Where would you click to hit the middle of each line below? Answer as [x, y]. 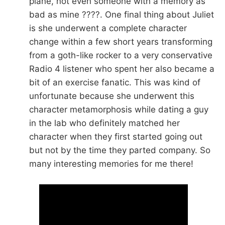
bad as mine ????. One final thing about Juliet [121, 14]
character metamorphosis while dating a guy [119, 109]
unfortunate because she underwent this [111, 96]
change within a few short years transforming [121, 41]
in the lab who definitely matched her [104, 123]
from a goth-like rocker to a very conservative [121, 55]
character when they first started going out [116, 136]
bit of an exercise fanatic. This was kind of [115, 82]
